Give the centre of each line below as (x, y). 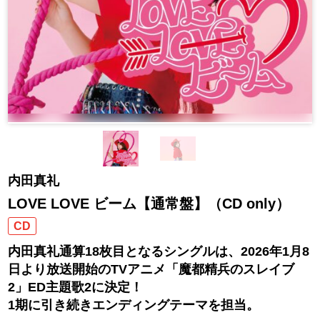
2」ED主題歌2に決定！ (76, 287)
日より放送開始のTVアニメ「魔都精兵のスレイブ (151, 269)
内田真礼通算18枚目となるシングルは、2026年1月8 (159, 251)
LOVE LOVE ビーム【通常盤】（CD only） (149, 203)
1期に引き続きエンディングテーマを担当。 (134, 305)
